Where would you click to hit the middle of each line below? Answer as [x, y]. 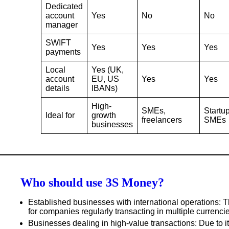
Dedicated [64, 6]
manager [62, 25]
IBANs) [105, 88]
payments [63, 52]
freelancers [162, 120]
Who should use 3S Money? [92, 182]
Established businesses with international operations [123, 202]
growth [104, 115]
